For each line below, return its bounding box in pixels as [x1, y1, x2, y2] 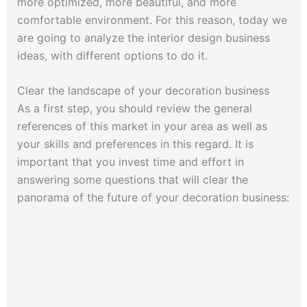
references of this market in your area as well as [16, 119, 267, 134]
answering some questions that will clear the [16, 173, 248, 187]
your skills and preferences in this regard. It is [16, 137, 254, 151]
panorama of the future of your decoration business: [16, 191, 289, 205]
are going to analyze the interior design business [16, 30, 270, 45]
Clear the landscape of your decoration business [16, 84, 269, 98]
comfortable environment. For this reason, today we [16, 12, 287, 27]
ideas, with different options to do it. [16, 48, 208, 62]
